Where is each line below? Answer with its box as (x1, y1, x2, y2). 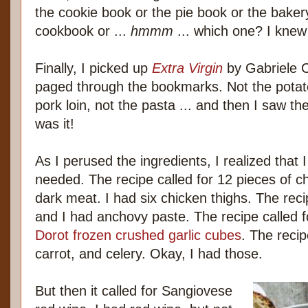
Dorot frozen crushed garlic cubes (35, 228, 241, 243)
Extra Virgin (152, 60, 223, 76)
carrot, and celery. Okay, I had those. (35, 246, 263, 262)
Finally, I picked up (35, 60, 152, 76)
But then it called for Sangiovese (35, 283, 232, 299)
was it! (35, 116, 74, 132)
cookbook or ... (35, 23, 131, 39)
